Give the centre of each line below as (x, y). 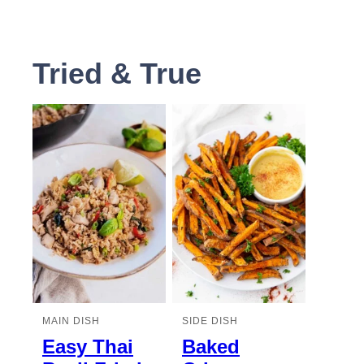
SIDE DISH (210, 321)
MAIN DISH (71, 321)
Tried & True (117, 73)
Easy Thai (88, 346)
